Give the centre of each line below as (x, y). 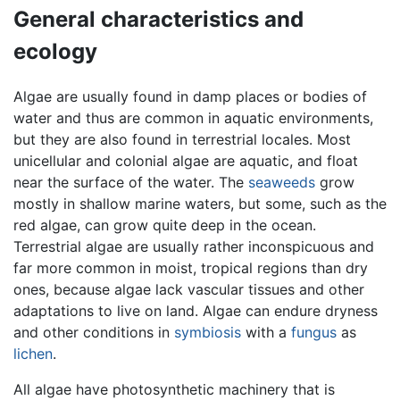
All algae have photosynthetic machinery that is (174, 389)
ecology (55, 51)
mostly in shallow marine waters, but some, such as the (200, 203)
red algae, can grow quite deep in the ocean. (165, 225)
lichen (33, 353)
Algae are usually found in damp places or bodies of (190, 96)
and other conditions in (94, 332)
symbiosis (208, 332)
